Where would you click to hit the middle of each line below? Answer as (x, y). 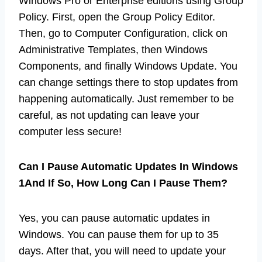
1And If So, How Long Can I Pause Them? (123, 183)
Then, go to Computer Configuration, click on (123, 34)
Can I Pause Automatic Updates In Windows (128, 167)
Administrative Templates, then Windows (113, 50)
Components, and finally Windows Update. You (128, 66)
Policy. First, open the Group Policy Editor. (117, 17)
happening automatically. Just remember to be (126, 99)
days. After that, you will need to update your (122, 251)
